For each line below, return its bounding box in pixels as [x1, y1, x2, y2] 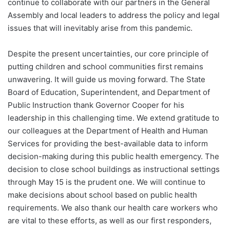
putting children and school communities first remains [8, 62, 203, 72]
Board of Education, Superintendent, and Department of [8, 87, 210, 98]
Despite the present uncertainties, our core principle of [8, 49, 208, 59]
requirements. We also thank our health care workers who [8, 203, 218, 213]
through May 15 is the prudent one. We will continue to [8, 177, 205, 187]
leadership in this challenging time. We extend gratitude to [8, 113, 219, 123]
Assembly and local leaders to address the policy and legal [8, 10, 220, 21]
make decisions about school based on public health [8, 190, 197, 200]
